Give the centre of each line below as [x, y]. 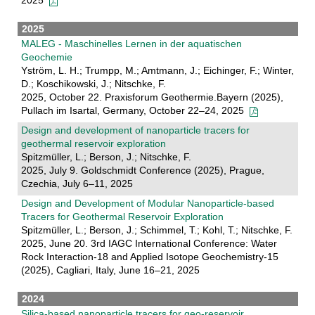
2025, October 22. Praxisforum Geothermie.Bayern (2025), [152, 97]
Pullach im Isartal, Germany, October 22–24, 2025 [135, 111]
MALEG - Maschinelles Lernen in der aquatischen [131, 44]
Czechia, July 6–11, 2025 [77, 184]
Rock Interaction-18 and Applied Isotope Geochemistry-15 [149, 257]
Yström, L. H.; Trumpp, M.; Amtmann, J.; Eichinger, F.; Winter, [157, 71]
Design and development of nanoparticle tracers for [135, 130]
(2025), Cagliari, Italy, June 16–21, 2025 [110, 270]
